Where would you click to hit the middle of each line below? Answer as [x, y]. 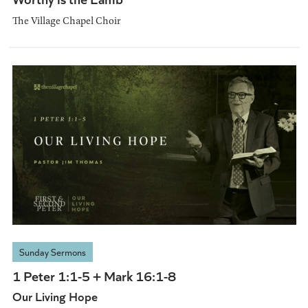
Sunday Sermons [52, 252]
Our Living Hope [55, 296]
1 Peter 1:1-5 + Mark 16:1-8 [94, 276]
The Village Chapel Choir [66, 21]
